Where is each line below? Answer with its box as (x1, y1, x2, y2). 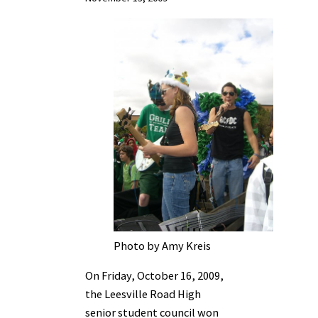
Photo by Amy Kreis (114, 238, 211, 253)
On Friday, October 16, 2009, (85, 268, 224, 283)
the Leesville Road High (85, 286, 201, 301)
